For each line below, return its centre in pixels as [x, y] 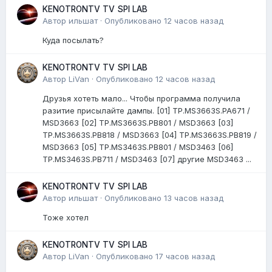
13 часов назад [194, 198]
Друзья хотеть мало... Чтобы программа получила [141, 98]
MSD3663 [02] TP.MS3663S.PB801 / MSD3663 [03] [138, 122]
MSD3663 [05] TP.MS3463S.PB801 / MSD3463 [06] [138, 147]
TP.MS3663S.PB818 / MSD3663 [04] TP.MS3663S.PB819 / [150, 134]
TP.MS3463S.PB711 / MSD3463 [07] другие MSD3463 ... [147, 159]
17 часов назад [185, 256]
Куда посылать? [74, 40]
